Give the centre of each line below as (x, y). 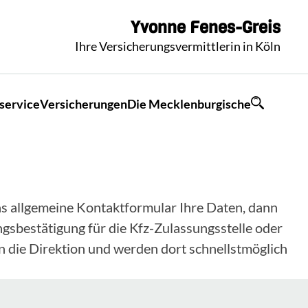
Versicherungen (84, 104)
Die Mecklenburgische (189, 104)
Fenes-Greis (235, 27)
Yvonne (158, 27)
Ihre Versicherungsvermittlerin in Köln (178, 46)
